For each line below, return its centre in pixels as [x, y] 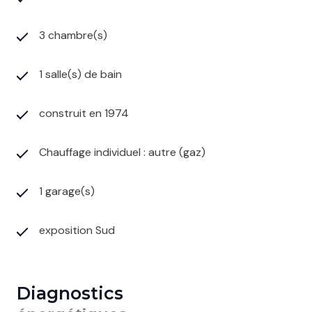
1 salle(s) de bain [80, 75]
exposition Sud [77, 231]
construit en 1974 [84, 114]
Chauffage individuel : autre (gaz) [122, 153]
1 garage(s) [67, 192]
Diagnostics [70, 294]
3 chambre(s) [73, 36]
